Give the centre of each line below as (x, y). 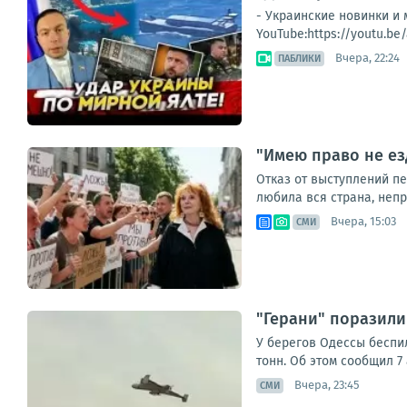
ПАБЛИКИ (299, 58)
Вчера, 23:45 (327, 385)
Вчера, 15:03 (363, 222)
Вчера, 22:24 (367, 58)
